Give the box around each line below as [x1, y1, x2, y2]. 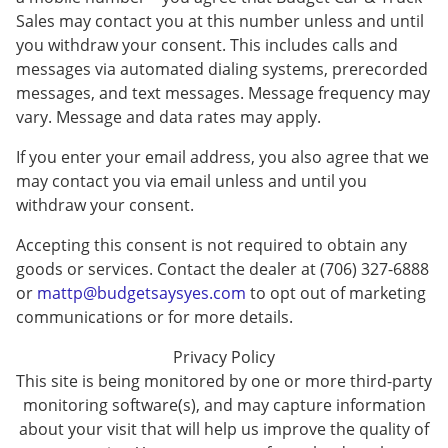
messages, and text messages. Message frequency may [16, 81, 430, 104]
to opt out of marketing [246, 281, 426, 304]
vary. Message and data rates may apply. [16, 105, 321, 128]
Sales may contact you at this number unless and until [16, 9, 424, 32]
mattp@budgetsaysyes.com [37, 281, 246, 304]
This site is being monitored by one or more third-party [16, 369, 432, 392]
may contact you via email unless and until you [16, 169, 367, 192]
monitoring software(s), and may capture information [22, 393, 426, 416]
